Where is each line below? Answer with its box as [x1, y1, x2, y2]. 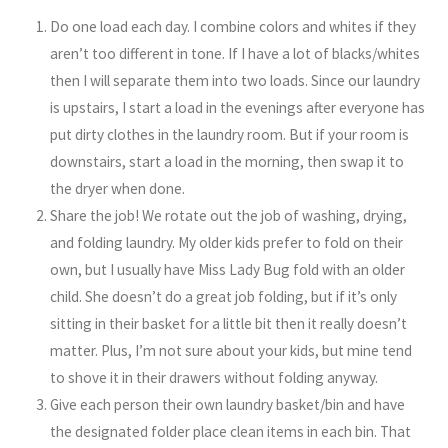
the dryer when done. [50, 179, 186, 199]
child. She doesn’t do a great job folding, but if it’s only [50, 287, 398, 307]
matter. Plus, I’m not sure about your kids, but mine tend [50, 341, 413, 361]
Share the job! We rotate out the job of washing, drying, [50, 206, 408, 226]
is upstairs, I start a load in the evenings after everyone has [50, 98, 426, 118]
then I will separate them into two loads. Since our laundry [50, 71, 421, 91]
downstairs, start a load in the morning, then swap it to [50, 152, 405, 172]
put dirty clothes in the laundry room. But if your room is [50, 125, 410, 145]
